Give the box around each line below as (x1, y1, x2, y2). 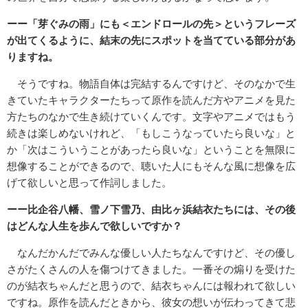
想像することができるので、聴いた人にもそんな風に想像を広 (7, 160, 296, 173)
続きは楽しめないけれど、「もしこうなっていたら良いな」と (7, 127, 296, 140)
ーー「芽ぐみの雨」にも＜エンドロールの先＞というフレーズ (7, 18, 296, 30)
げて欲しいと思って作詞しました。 (7, 177, 172, 189)
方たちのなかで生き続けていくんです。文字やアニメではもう (7, 111, 296, 123)
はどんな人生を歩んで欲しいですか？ (7, 220, 182, 232)
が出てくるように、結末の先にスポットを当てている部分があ (7, 34, 296, 47)
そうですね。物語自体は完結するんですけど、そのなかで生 (7, 78, 296, 90)
